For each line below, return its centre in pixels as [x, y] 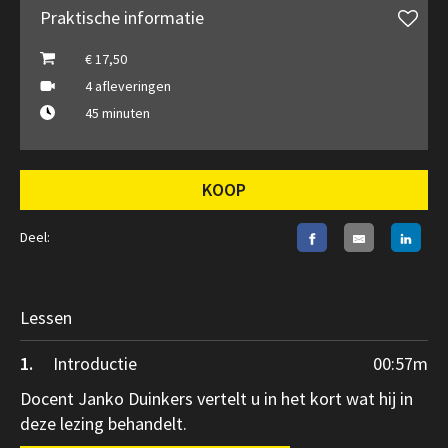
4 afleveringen [128, 85]
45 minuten [117, 112]
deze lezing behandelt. [103, 423]
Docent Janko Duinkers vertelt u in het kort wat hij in [216, 398]
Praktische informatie [122, 17]
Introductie [95, 363]
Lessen [46, 317]
